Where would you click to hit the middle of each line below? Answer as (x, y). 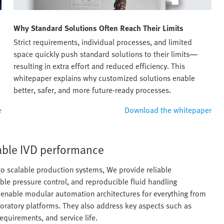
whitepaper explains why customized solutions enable (104, 78)
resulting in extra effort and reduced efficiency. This (99, 66)
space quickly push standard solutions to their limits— (105, 54)
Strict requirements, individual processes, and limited (103, 42)
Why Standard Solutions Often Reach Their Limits (98, 28)
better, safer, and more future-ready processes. (92, 90)
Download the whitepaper (168, 110)
